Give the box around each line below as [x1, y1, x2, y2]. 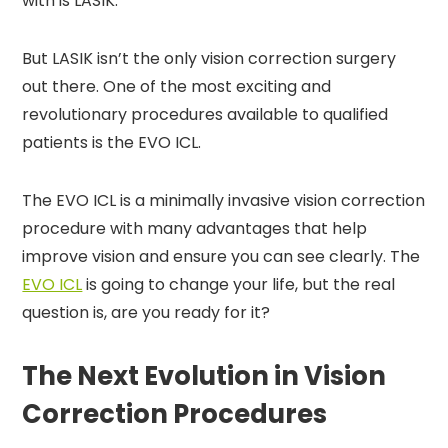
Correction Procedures [22, 396, 328, 432]
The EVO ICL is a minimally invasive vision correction [22, 189, 426, 212]
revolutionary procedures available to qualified [22, 103, 389, 126]
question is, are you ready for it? [22, 301, 271, 324]
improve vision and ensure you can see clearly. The [22, 245, 421, 268]
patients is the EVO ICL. [22, 131, 202, 154]
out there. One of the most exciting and [22, 75, 332, 98]
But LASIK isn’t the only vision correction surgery [22, 47, 397, 70]
